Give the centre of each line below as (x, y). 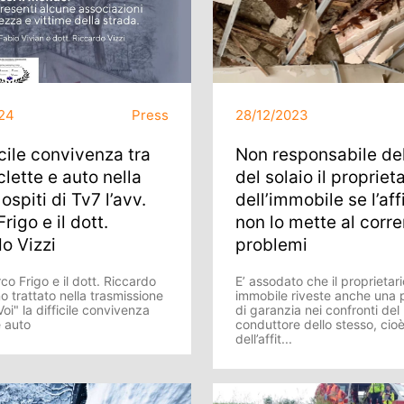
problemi (271, 245)
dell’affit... (264, 339)
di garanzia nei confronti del (317, 310)
